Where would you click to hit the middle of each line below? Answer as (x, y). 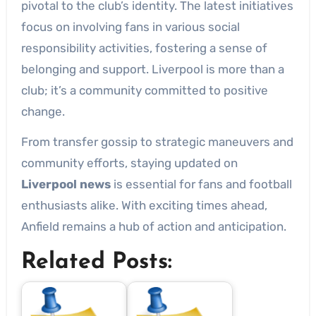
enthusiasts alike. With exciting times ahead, (144, 205)
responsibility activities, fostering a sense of (144, 48)
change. (43, 111)
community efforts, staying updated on (129, 163)
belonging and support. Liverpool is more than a (152, 69)
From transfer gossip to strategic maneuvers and (157, 141)
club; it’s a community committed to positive (144, 90)
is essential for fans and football (201, 184)
